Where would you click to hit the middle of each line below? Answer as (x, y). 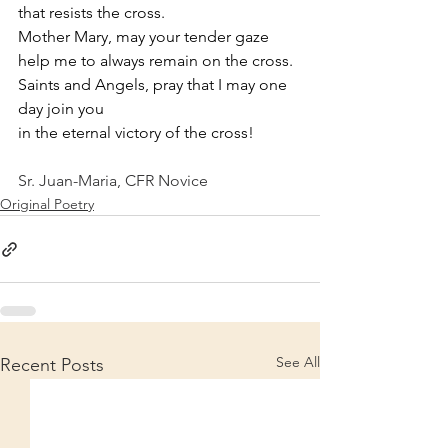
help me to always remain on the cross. (155, 61)
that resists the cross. (91, 13)
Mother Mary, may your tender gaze (145, 37)
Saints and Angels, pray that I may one (154, 85)
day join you (61, 109)
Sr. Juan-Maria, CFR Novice (113, 181)
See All (298, 362)
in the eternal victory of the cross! (138, 133)
